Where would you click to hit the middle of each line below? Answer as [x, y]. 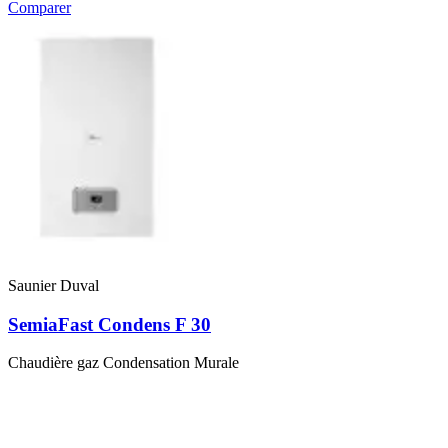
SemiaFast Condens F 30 [109, 324]
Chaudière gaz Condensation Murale [123, 363]
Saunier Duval [53, 285]
